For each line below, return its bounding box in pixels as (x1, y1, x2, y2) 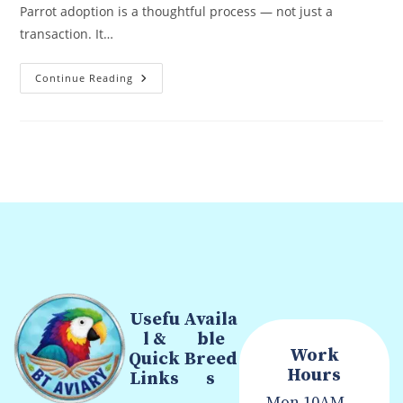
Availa (184, 309, 238, 332)
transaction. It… (20, 25, 114, 43)
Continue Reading (35, 71, 134, 85)
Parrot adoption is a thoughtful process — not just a (20, 3, 334, 21)
